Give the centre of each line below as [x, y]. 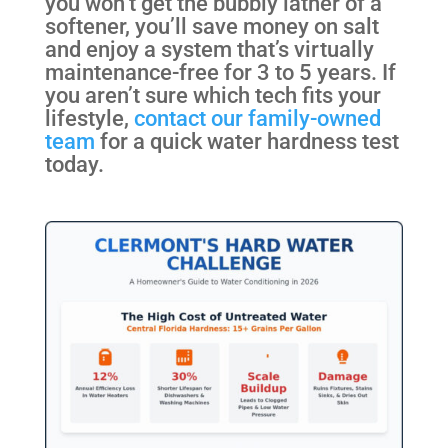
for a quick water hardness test [246, 140]
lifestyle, [89, 117]
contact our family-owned [257, 117]
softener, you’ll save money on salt [211, 25]
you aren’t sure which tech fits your [212, 94]
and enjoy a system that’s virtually [209, 48]
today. [74, 163]
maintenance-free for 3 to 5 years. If [220, 71]
